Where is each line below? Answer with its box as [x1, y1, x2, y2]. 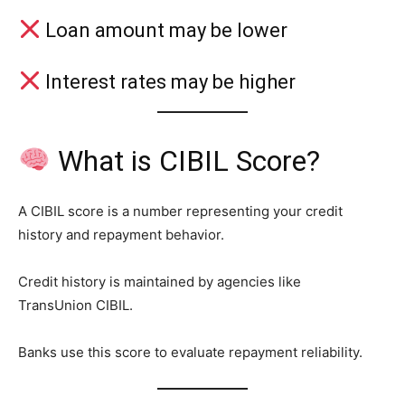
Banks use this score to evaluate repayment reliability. [18, 343, 363, 361]
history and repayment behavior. [18, 225, 224, 243]
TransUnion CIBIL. [18, 296, 133, 314]
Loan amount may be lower [41, 18, 288, 42]
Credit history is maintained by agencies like [18, 272, 301, 290]
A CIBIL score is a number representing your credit [18, 202, 343, 220]
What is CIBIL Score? [51, 143, 321, 178]
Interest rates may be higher [41, 70, 297, 93]
